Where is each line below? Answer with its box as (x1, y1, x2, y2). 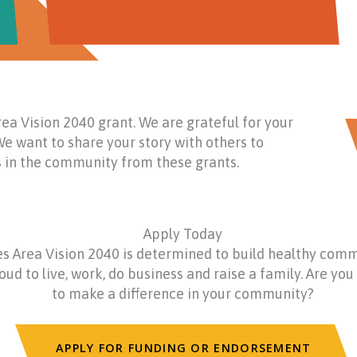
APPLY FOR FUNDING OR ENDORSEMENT (55, 340, 312, 355)
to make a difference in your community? (52, 285, 315, 303)
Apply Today (143, 226, 223, 243)
